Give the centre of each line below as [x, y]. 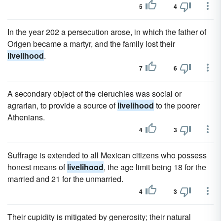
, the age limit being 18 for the [155, 167]
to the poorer [177, 105]
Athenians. [26, 117]
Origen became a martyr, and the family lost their [91, 44]
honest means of [37, 167]
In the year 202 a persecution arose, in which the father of [107, 32]
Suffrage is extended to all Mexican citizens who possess [107, 155]
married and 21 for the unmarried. [65, 179]
